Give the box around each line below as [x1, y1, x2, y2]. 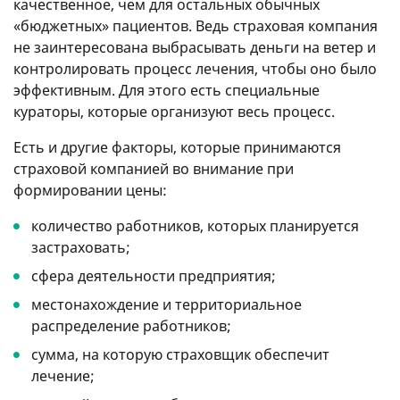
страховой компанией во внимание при [13, 158, 294, 179]
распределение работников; [31, 315, 231, 336]
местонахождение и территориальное [31, 294, 302, 314]
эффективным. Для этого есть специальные [13, 79, 320, 100]
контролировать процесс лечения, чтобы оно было [13, 58, 377, 79]
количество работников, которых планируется [31, 215, 359, 236]
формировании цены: [13, 179, 167, 200]
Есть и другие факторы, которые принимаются [13, 137, 341, 157]
